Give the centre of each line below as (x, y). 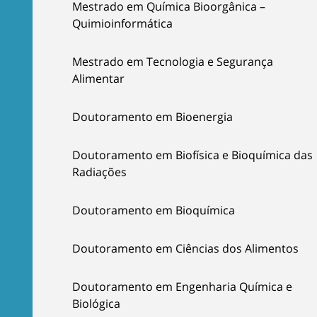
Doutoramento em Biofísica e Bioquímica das (192, 155)
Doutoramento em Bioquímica (154, 210)
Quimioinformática (122, 23)
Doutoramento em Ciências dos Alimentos (185, 248)
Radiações (99, 172)
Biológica (96, 304)
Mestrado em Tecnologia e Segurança (173, 62)
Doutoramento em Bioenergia (152, 117)
